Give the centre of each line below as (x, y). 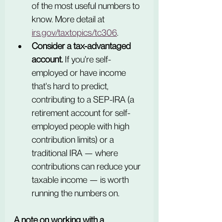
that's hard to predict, (71, 86)
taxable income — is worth (81, 180)
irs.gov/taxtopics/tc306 (74, 32)
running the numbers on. (76, 193)
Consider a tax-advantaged (82, 46)
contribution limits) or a (74, 139)
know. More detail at (69, 19)
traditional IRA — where (76, 153)
